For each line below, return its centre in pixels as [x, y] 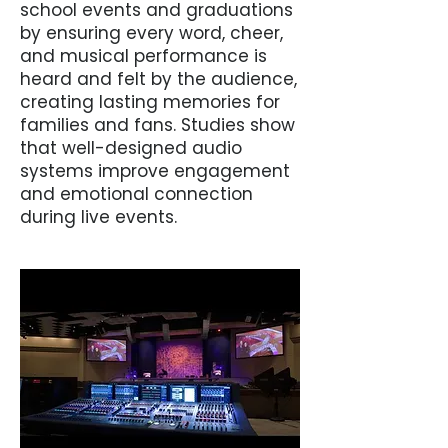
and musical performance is [143, 56]
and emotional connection [136, 194]
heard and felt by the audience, [158, 79]
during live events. [98, 217]
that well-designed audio [131, 148]
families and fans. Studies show [157, 125]
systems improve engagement [155, 171]
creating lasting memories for [150, 102]
